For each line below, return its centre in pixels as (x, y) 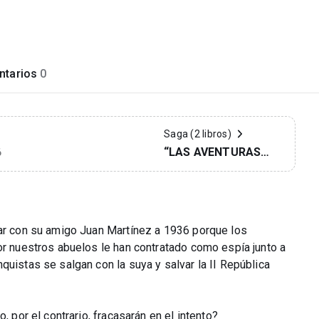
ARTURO (187, 186)
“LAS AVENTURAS (213, 152)
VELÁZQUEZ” (200, 203)
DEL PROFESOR (206, 169)
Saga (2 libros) (198, 134)
